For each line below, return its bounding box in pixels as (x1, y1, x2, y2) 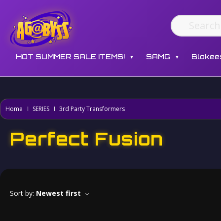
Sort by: (10, 188, 34, 198)
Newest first (36, 188, 83, 198)
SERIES (33, 105, 49, 113)
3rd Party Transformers (59, 105, 125, 113)
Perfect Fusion (10, 128, 163, 150)
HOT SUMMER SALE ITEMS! (16, 52, 125, 61)
